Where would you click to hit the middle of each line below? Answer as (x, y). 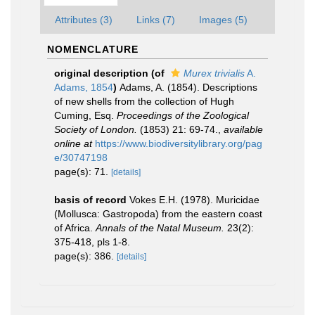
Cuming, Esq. (85, 115)
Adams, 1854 (84, 87)
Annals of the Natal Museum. (160, 228)
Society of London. (96, 129)
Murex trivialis (214, 73)
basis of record (90, 200)
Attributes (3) (84, 20)
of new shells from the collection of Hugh (144, 101)
